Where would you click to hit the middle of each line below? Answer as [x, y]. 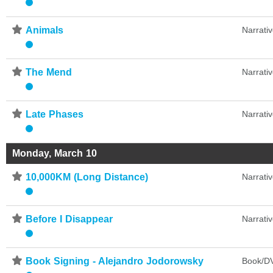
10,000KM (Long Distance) [87, 177]
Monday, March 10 [55, 154]
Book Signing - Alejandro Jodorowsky [115, 261]
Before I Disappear [69, 219]
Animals [44, 30]
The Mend [49, 73]
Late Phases [55, 115]
